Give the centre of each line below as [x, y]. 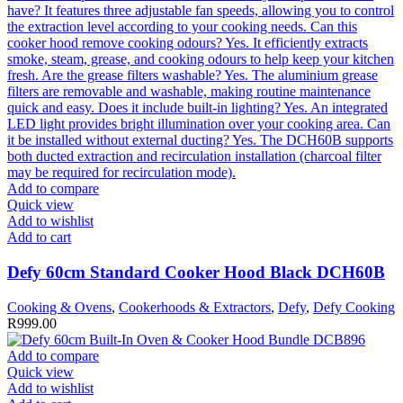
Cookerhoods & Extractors [195, 307]
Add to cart [39, 237]
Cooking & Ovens [59, 307]
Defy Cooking [354, 307]
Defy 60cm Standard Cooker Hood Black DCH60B [196, 272]
